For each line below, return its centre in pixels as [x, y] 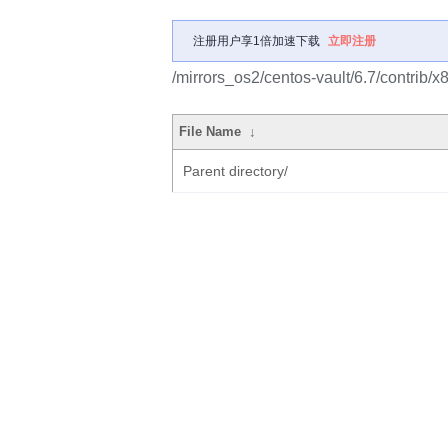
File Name [210, 131]
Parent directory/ [235, 171]
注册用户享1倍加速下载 [256, 41]
